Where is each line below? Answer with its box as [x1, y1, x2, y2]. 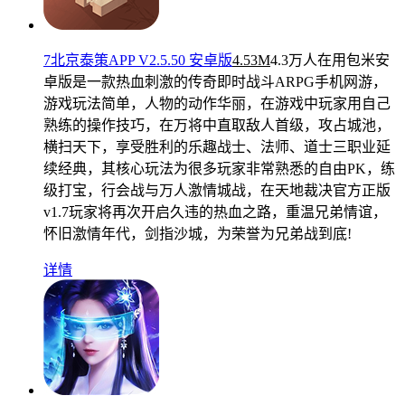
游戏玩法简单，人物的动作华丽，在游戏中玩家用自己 [43, 95, 391, 111]
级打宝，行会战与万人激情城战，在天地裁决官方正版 [43, 182, 391, 198]
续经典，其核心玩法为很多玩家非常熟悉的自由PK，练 [43, 160, 395, 176]
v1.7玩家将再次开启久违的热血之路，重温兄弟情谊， [43, 203, 387, 220]
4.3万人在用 [270, 52, 346, 68]
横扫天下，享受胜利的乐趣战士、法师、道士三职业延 [43, 138, 391, 155]
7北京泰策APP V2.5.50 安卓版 [43, 52, 232, 68]
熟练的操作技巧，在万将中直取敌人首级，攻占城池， [43, 117, 391, 133]
